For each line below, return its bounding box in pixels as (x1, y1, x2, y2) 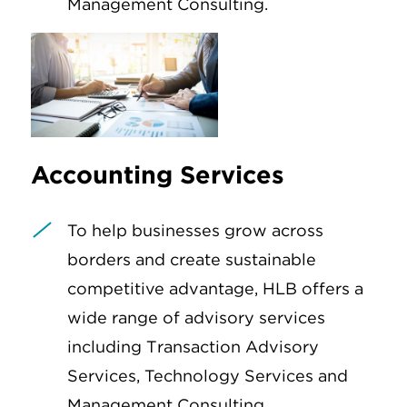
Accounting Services (31, 159, 284, 189)
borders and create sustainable (67, 249, 316, 269)
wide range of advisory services (67, 307, 325, 327)
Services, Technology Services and (67, 365, 348, 385)
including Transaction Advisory (67, 336, 319, 356)
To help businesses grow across (67, 220, 323, 240)
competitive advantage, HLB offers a (67, 278, 363, 298)
